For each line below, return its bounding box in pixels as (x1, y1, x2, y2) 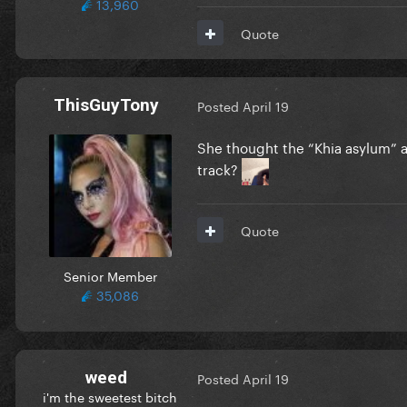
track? (197, 156, 242, 179)
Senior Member (63, 264, 157, 285)
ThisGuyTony (54, 94, 159, 115)
